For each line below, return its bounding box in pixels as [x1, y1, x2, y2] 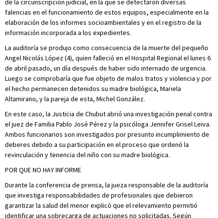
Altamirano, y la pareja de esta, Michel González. [5, 94, 145, 104]
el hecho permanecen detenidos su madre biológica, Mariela [5, 84, 181, 93]
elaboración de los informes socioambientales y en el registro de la [5, 18, 201, 27]
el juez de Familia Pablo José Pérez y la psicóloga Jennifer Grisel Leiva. [5, 120, 211, 129]
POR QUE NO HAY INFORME [5, 165, 81, 175]
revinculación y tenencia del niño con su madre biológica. [5, 150, 170, 160]
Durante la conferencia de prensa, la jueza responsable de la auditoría [5, 181, 208, 190]
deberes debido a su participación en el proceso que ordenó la [5, 140, 189, 149]
